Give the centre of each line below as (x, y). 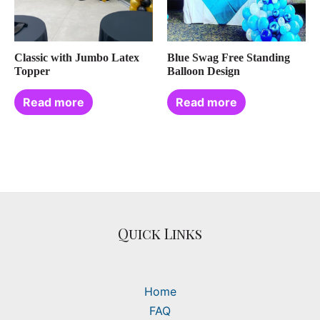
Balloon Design (204, 71)
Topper (32, 71)
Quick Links (160, 234)
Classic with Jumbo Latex (77, 58)
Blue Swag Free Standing (229, 58)
